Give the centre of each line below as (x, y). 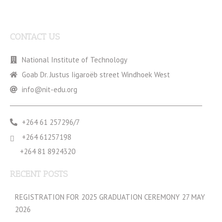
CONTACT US (35, 36)
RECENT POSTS (39, 174)
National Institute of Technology (74, 59)
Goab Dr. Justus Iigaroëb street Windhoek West (96, 74)
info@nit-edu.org (49, 89)
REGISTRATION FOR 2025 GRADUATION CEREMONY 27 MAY (110, 197)
